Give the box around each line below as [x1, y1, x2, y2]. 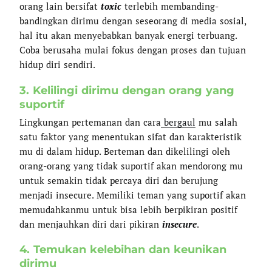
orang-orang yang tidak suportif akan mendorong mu [19, 160, 243, 172]
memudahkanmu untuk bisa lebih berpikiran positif [19, 203, 238, 216]
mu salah [195, 116, 238, 129]
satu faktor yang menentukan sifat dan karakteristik [19, 131, 242, 143]
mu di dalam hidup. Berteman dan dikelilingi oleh [19, 145, 231, 158]
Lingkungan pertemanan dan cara [19, 116, 161, 129]
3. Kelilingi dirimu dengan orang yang [19, 83, 235, 97]
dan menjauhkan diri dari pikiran [19, 218, 163, 231]
